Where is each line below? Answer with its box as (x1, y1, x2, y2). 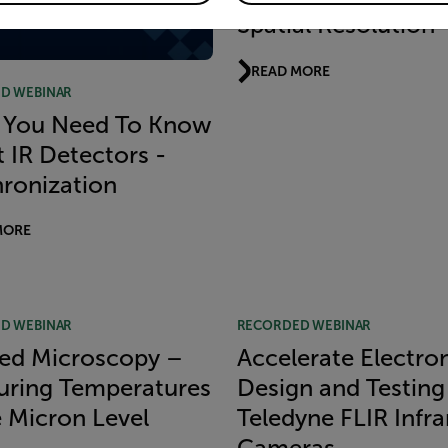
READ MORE (251, 62, 330, 79)
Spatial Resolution (236, 12, 435, 39)
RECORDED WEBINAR (236, 317, 372, 333)
